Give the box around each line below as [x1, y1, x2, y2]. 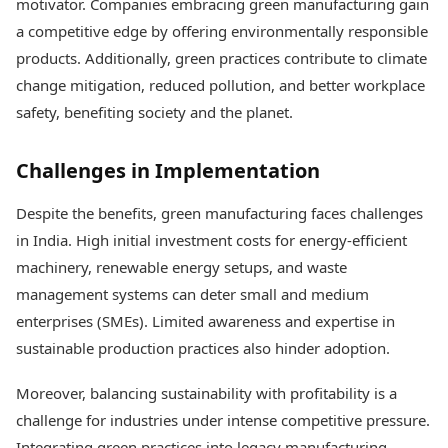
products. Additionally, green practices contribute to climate [16, 48, 427, 68]
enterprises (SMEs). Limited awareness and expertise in [16, 311, 395, 331]
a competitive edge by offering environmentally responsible [16, 21, 428, 41]
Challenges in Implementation [16, 157, 320, 184]
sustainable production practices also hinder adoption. [16, 338, 390, 358]
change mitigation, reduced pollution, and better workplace [16, 75, 425, 95]
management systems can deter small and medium [16, 284, 369, 304]
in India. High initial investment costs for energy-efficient [16, 230, 407, 250]
